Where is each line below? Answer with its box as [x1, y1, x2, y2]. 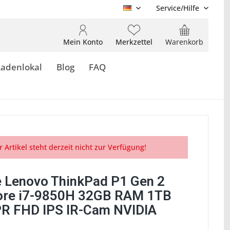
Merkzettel [116, 37, 152, 47]
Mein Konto [63, 37, 103, 47]
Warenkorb [165, 37, 203, 47]
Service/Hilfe [156, 3, 199, 13]
